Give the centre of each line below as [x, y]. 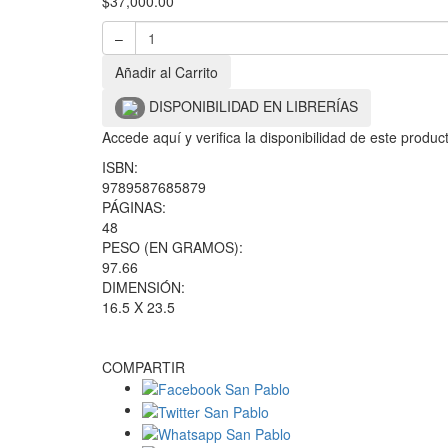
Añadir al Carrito [166, 72]
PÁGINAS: [134, 207]
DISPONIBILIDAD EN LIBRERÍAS [253, 106]
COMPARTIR [143, 367]
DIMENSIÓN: [143, 287]
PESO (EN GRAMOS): [172, 247]
